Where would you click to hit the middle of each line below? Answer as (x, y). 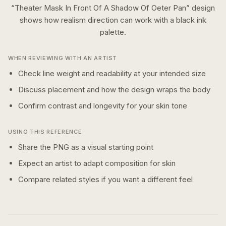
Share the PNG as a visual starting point (86, 147)
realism (73, 20)
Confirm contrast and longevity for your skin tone (103, 106)
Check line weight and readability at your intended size (112, 73)
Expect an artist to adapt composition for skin (97, 163)
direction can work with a (132, 20)
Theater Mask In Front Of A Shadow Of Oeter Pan (100, 8)
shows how (40, 20)
